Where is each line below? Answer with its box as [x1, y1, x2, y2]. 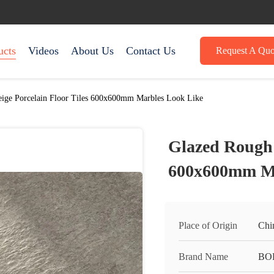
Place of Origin [179, 220, 237, 231]
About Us [71, 45, 114, 57]
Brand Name [179, 251, 228, 262]
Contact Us [126, 45, 176, 57]
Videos [28, 45, 59, 57]
